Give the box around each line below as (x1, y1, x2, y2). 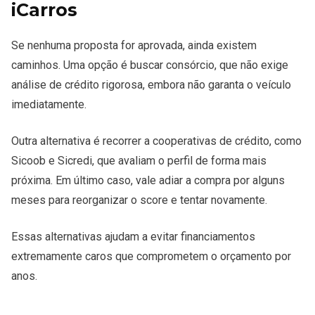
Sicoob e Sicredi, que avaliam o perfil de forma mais (11, 154, 266, 168)
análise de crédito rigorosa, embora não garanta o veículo (11, 78, 291, 92)
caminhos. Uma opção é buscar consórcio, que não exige (11, 58, 288, 72)
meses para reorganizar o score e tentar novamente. (11, 193, 267, 207)
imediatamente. (11, 98, 86, 112)
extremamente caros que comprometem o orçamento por (11, 250, 291, 264)
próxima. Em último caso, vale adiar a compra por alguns (11, 174, 285, 188)
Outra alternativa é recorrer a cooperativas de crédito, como (11, 134, 302, 148)
